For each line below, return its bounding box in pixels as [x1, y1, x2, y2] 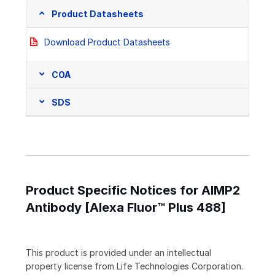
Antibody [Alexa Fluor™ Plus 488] [26, 200, 226, 215]
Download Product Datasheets [44, 37, 170, 48]
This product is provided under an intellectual [26, 247, 211, 258]
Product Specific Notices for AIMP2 [26, 183, 240, 198]
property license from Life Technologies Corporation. [26, 261, 243, 272]
